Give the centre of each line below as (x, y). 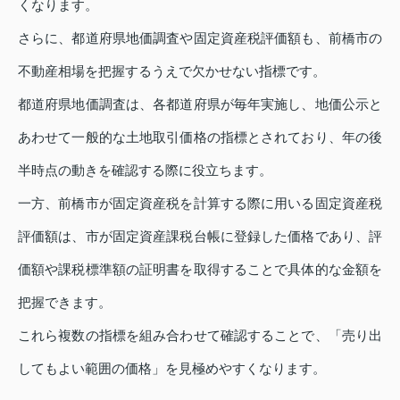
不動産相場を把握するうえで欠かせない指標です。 (172, 71)
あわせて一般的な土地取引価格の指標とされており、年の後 (200, 137)
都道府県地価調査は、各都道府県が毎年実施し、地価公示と (200, 104)
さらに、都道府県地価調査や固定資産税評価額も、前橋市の (200, 38)
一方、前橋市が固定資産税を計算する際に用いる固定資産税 (200, 204)
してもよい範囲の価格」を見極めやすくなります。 (172, 369)
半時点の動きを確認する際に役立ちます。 (145, 171)
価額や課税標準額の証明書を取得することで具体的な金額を (200, 270)
